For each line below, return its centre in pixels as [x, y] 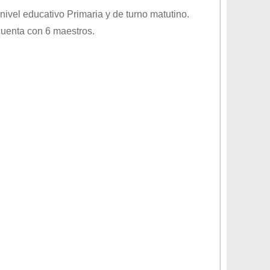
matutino [168, 14]
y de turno [127, 14]
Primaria [85, 14]
